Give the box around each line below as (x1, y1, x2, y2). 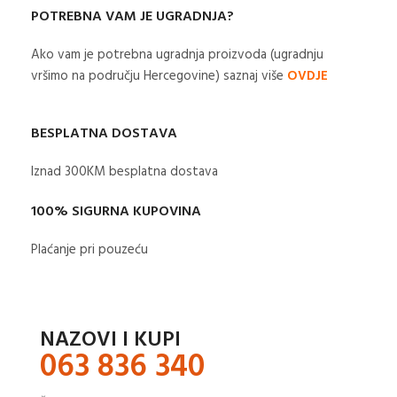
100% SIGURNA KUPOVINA (31, 199, 201, 223)
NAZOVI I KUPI (39, 323, 181, 357)
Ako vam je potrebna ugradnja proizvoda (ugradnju (31, 43, 323, 66)
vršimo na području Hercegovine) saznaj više (31, 65, 287, 87)
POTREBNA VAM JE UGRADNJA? (31, 4, 234, 28)
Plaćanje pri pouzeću (31, 238, 148, 261)
